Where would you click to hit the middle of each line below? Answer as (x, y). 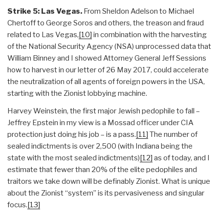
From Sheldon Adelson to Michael (138, 11)
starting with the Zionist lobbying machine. (77, 94)
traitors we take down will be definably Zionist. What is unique (109, 182)
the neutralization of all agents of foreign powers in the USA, (106, 82)
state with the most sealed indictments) (74, 158)
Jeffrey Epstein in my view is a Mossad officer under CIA (100, 123)
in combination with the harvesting (149, 35)
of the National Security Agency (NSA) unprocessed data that (109, 47)
